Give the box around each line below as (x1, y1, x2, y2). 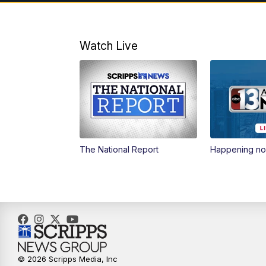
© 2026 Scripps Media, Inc (18, 254, 118, 264)
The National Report (80, 144, 159, 155)
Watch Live (80, 39, 138, 53)
